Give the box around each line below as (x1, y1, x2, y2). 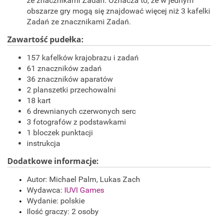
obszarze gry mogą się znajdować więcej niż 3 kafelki (27, 6, 210, 16)
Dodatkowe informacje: (7, 156, 99, 167)
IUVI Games (64, 185, 104, 195)
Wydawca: (27, 185, 64, 195)
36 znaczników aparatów (27, 74, 113, 84)
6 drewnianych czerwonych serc (27, 107, 136, 116)
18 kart (27, 96, 51, 106)
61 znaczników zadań (27, 64, 102, 73)
